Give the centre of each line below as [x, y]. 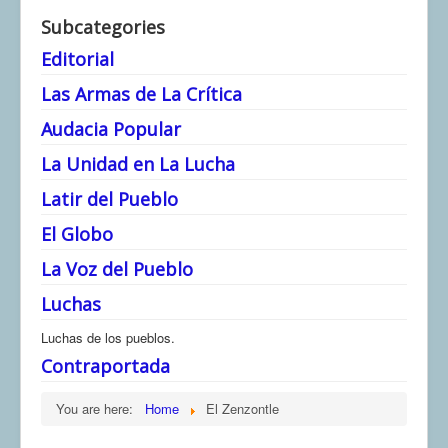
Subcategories [103, 27]
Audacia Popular [111, 129]
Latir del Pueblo [109, 199]
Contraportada [105, 366]
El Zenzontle [242, 409]
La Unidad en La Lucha [138, 164]
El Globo [77, 234]
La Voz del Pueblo [117, 269]
